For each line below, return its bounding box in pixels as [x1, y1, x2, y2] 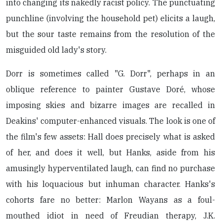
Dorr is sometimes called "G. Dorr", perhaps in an [6, 68, 215, 78]
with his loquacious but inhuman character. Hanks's [6, 179, 215, 189]
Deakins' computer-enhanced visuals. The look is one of [6, 115, 215, 126]
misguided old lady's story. [6, 44, 107, 55]
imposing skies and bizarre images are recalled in [6, 100, 215, 110]
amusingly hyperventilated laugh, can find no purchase [6, 163, 215, 173]
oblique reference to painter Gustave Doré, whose [6, 84, 215, 94]
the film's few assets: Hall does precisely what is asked [6, 131, 215, 142]
